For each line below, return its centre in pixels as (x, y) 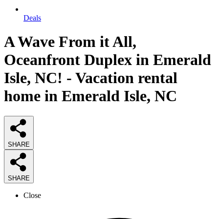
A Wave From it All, (70, 42)
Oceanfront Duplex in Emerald (108, 60)
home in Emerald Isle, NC (90, 96)
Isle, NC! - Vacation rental (91, 78)
